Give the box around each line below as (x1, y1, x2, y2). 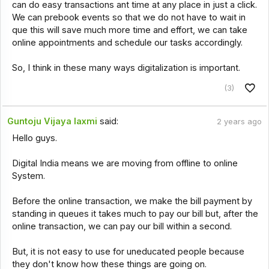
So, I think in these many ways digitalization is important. (11, 62, 240, 74)
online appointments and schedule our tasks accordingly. (11, 37, 243, 49)
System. (11, 171, 45, 182)
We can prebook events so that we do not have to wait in (11, 12, 246, 23)
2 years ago (216, 116, 262, 126)
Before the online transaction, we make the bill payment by (11, 196, 252, 207)
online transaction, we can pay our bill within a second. (11, 221, 232, 232)
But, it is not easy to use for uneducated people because (11, 246, 244, 258)
